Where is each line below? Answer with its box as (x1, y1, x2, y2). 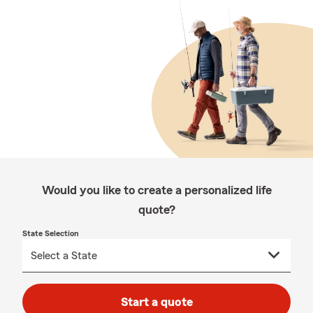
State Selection (22, 229, 79, 238)
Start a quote (120, 296, 193, 308)
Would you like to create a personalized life (41, 184, 272, 196)
